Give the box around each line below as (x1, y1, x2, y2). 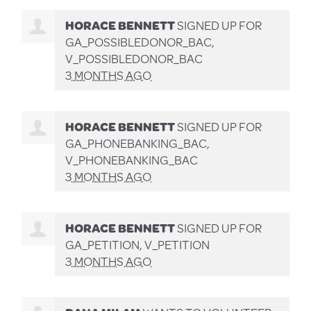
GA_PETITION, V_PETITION (65, 235, 210, 254)
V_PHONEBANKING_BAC (65, 151, 199, 169)
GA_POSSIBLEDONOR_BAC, (65, 33, 215, 51)
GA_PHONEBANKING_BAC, (65, 134, 210, 153)
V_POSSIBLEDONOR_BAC (65, 49, 203, 68)
